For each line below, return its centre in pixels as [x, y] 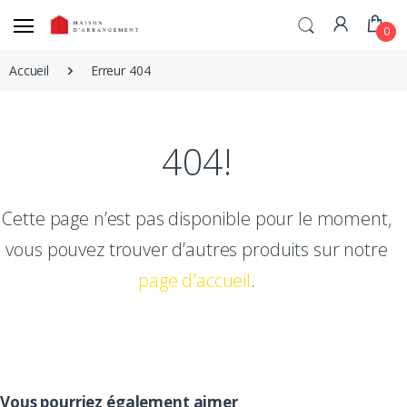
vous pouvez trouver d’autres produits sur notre [197, 249]
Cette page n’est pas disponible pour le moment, [197, 218]
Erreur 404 [120, 70]
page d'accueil [195, 280]
